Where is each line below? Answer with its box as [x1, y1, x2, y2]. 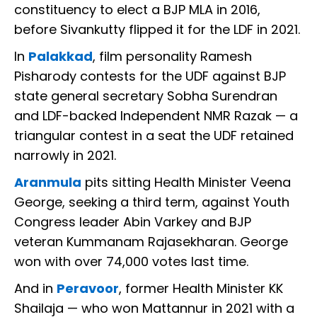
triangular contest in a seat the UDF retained [14, 127, 294, 145]
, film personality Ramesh [93, 47, 252, 66]
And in [14, 279, 57, 298]
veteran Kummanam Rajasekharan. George [14, 233, 288, 251]
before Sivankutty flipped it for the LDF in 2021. [14, 21, 300, 39]
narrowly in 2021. [14, 146, 116, 165]
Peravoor [57, 279, 119, 298]
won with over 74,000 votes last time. [14, 253, 248, 271]
